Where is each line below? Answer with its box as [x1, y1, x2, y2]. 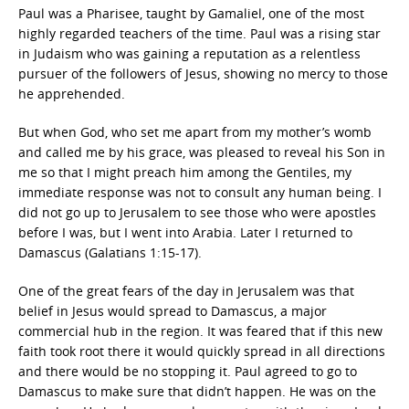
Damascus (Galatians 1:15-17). [18, 244, 202, 261]
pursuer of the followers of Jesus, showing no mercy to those [18, 65, 388, 82]
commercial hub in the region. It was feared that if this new [18, 322, 383, 340]
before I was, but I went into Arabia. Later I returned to [18, 224, 352, 241]
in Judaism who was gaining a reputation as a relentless [18, 45, 361, 62]
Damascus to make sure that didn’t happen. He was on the [18, 383, 376, 400]
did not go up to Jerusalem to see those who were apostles [18, 204, 376, 221]
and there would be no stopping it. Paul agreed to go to [18, 362, 357, 380]
